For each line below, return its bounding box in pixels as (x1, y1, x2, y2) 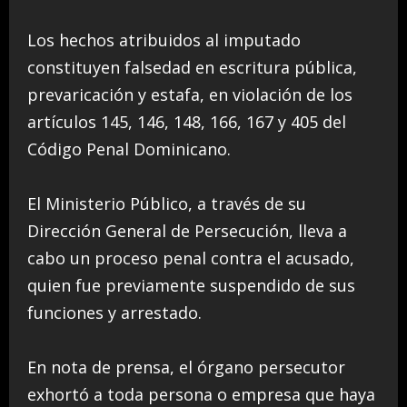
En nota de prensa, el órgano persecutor (27, 356, 345, 379)
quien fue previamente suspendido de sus (27, 274, 355, 297)
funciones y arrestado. (27, 302, 202, 324)
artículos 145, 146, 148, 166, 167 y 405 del (27, 111, 346, 134)
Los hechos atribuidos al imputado (27, 29, 301, 52)
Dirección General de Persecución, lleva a (27, 220, 347, 243)
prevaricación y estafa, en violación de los (27, 84, 352, 106)
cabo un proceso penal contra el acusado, (27, 247, 354, 270)
